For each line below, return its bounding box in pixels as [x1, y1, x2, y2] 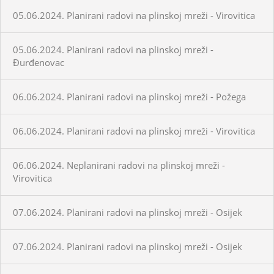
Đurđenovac [13, 56, 64, 68]
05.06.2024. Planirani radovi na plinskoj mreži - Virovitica [13, 9, 255, 21]
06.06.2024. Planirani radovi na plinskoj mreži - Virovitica [13, 124, 255, 137]
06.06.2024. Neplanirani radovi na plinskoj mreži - [13, 158, 225, 171]
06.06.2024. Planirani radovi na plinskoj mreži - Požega [13, 90, 246, 103]
